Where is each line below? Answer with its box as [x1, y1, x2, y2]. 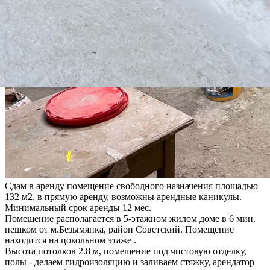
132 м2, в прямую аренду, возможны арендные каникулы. [5, 191, 242, 202]
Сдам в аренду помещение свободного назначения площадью [5, 180, 258, 191]
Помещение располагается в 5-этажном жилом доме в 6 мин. [5, 213, 256, 224]
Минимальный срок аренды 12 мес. [5, 202, 151, 213]
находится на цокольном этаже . [5, 234, 136, 245]
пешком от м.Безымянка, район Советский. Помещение [5, 224, 234, 234]
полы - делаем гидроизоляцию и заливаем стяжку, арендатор [5, 256, 254, 267]
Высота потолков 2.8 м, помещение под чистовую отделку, [5, 245, 246, 256]
